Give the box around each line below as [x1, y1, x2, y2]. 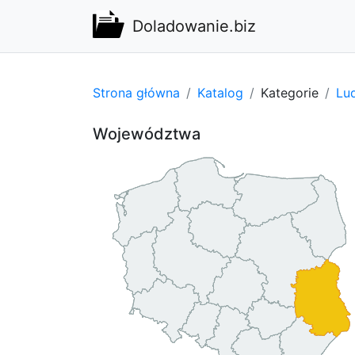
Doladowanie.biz [132, 17, 256, 36]
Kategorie [261, 84, 319, 101]
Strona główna [93, 84, 180, 101]
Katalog [197, 84, 243, 101]
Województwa [93, 124, 200, 143]
